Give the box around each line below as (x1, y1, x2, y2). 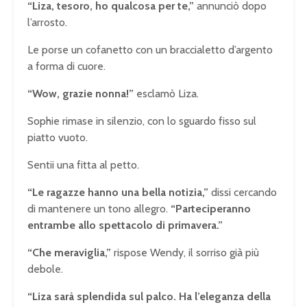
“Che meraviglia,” (27, 246, 111, 260)
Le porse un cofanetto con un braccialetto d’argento (27, 43, 273, 57)
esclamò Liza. (134, 87, 199, 101)
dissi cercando (208, 186, 277, 199)
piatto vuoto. (27, 131, 88, 145)
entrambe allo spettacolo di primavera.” (27, 219, 223, 232)
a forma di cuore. (27, 60, 106, 73)
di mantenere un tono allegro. (27, 202, 171, 216)
